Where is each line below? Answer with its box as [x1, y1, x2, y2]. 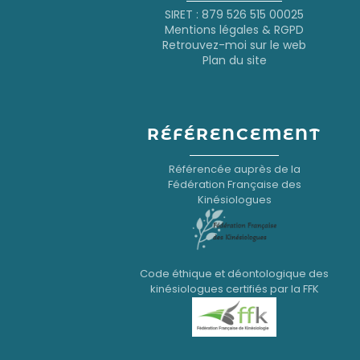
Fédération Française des [167, 177, 301, 193]
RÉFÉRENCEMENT [147, 125, 321, 145]
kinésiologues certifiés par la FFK [149, 280, 319, 297]
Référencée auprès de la [168, 162, 301, 178]
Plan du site [202, 52, 267, 69]
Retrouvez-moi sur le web [162, 37, 306, 54]
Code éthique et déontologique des [140, 265, 329, 281]
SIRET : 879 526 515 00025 [165, 6, 304, 23]
